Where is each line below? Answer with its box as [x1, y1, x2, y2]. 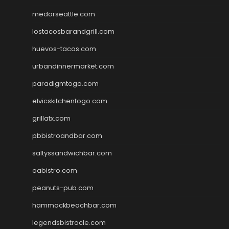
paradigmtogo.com [32, 78, 99, 88]
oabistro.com [32, 165, 77, 175]
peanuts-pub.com [32, 182, 94, 193]
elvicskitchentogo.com [32, 96, 107, 106]
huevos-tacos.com [32, 43, 96, 54]
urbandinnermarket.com [32, 61, 114, 71]
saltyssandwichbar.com [32, 148, 112, 158]
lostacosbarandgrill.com [32, 26, 114, 36]
